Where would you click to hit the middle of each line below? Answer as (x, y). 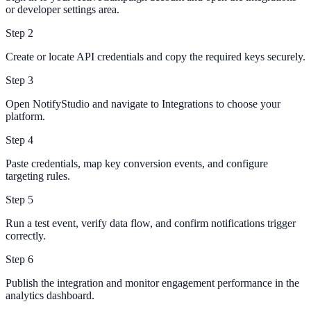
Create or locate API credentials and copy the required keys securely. (155, 57)
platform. (25, 117)
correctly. (26, 236)
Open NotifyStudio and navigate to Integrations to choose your (143, 104)
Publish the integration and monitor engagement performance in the (152, 283)
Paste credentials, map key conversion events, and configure (137, 164)
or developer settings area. (62, 10)
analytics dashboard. (50, 296)
